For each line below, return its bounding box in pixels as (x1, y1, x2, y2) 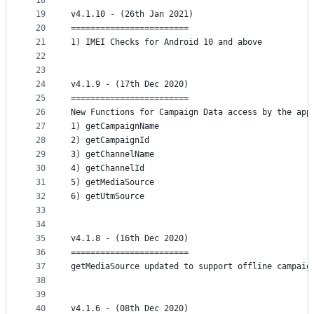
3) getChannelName (71, 149, 154, 160)
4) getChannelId (71, 163, 144, 174)
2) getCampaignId (71, 135, 149, 146)
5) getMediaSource (71, 177, 154, 188)
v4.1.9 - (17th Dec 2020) (71, 79, 189, 90)
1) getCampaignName (71, 121, 159, 132)
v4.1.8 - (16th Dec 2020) (71, 233, 189, 244)
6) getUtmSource (71, 191, 144, 202)
